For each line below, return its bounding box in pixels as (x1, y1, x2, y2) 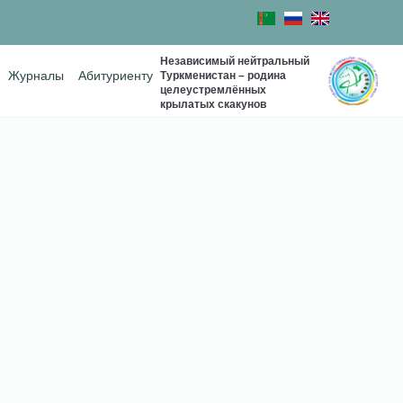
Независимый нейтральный (159, 54, 309, 67)
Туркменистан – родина (159, 68, 286, 82)
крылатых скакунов (159, 97, 266, 111)
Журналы (7, 69, 64, 83)
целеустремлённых (159, 83, 266, 96)
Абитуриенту (77, 69, 153, 83)
